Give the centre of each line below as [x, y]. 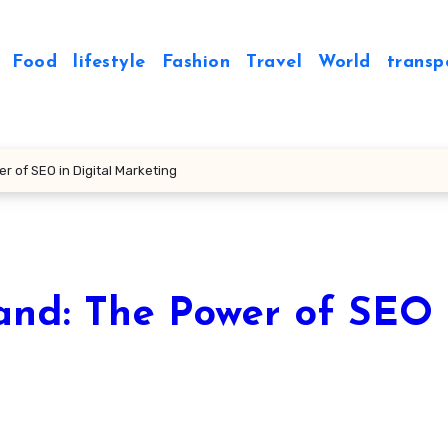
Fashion [196, 62]
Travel [274, 62]
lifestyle [109, 62]
